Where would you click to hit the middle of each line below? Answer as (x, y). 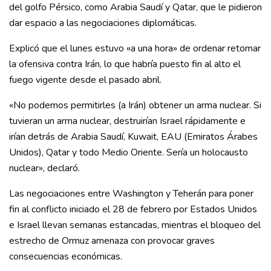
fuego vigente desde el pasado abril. (85, 80)
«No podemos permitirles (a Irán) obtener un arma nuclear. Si (135, 106)
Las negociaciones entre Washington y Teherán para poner (131, 194)
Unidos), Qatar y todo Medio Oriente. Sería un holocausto (129, 153)
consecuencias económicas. (66, 257)
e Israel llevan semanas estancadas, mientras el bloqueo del (135, 225)
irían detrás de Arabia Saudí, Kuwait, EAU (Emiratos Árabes (133, 137)
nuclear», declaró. (44, 168)
